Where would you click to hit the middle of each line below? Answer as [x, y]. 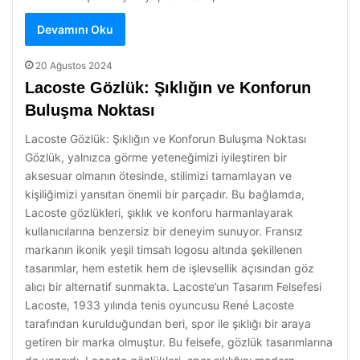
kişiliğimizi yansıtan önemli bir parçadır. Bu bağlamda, [165, 194]
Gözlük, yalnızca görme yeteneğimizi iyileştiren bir [156, 157]
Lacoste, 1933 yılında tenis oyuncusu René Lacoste [160, 305]
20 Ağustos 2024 [74, 65]
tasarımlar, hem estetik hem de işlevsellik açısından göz [170, 268]
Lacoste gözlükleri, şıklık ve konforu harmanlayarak [159, 213]
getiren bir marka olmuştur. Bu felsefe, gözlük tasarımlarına [179, 342]
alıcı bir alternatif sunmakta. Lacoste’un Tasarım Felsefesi [173, 286]
